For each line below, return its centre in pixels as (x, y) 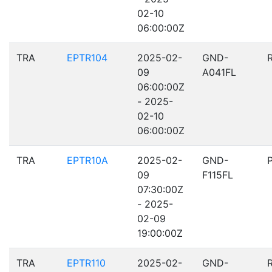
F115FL (218, 175)
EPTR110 (86, 263)
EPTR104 (87, 58)
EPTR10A (87, 160)
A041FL (219, 72)
